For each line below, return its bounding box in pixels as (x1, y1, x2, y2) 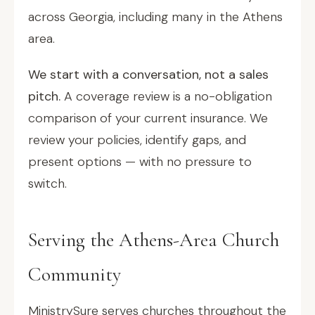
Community (28, 262, 121, 286)
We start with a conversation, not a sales (28, 66, 269, 83)
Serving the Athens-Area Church (28, 228, 279, 252)
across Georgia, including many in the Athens (28, 8, 283, 25)
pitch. (28, 88, 60, 105)
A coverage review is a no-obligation (60, 88, 272, 105)
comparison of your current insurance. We (28, 110, 268, 127)
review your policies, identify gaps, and (28, 131, 246, 148)
